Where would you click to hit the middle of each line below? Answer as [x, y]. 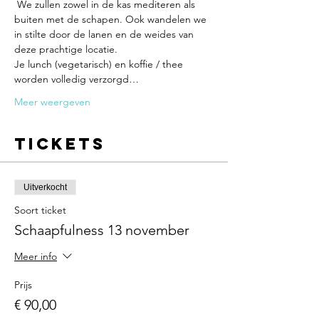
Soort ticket [40, 210]
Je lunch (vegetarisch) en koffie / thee [100, 64]
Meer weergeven [52, 102]
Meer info [36, 257]
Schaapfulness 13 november [102, 230]
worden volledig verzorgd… [77, 79]
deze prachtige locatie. [67, 49]
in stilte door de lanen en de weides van [105, 34]
